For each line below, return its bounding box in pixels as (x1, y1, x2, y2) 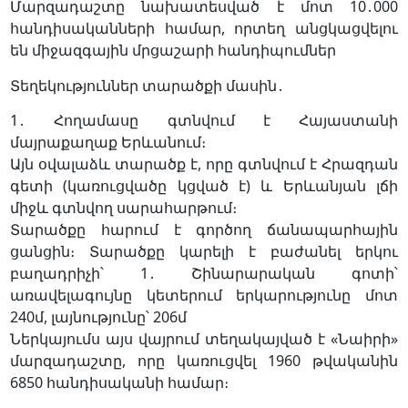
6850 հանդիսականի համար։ (9, 372, 229, 393)
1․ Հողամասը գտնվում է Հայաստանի (9, 109, 399, 130)
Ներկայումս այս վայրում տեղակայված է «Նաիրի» (9, 328, 399, 349)
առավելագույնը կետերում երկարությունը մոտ (9, 284, 399, 305)
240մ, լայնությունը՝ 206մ (9, 306, 187, 327)
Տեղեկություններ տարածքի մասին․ (9, 75, 284, 96)
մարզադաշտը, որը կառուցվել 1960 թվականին (9, 350, 399, 371)
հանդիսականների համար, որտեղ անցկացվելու (9, 18, 399, 39)
